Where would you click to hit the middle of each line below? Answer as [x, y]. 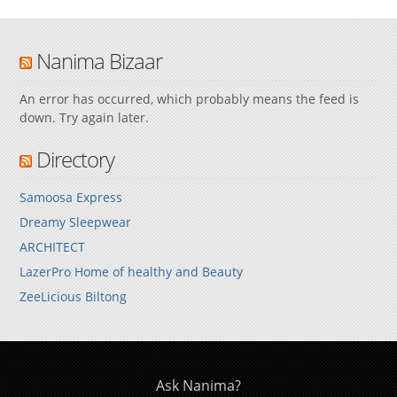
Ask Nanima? [198, 385]
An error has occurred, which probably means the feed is [190, 98]
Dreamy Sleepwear [76, 222]
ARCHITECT [53, 246]
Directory [76, 159]
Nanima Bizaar [100, 60]
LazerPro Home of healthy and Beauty [132, 271]
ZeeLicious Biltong [74, 296]
